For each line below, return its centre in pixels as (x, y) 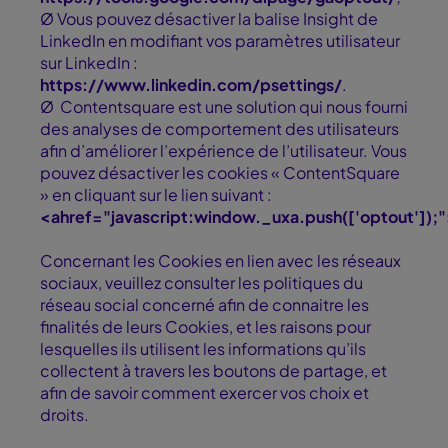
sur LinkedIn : (89, 63)
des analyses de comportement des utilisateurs (219, 129)
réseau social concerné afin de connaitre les (204, 305)
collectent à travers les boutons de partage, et (213, 371)
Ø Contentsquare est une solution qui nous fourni (224, 107)
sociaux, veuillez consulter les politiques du (201, 283)
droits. (67, 415)
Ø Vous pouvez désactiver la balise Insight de (209, 19)
